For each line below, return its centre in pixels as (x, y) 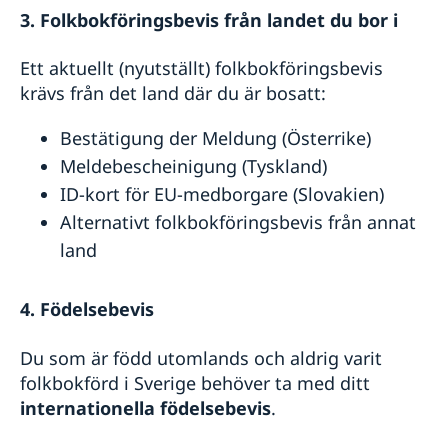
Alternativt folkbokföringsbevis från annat (238, 222)
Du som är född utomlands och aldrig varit (201, 357)
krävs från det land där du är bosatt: (173, 93)
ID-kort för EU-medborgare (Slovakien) (222, 194)
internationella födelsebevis (145, 407)
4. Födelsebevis (87, 309)
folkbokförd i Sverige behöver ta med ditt (195, 382)
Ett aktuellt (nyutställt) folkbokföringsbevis (201, 68)
